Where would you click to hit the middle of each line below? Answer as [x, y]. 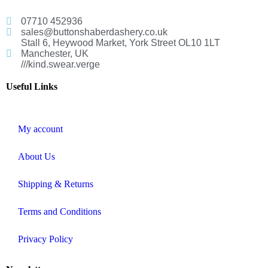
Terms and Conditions [60, 211]
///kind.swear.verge [60, 64]
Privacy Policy [45, 239]
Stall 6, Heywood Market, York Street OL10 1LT [121, 42]
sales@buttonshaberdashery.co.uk [94, 32]
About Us [36, 156]
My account [40, 129]
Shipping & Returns [56, 184]
